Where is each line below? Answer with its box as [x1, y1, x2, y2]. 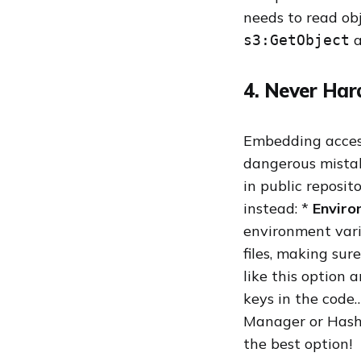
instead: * [243, 199, 313, 218]
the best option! [243, 334, 352, 354]
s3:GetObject [243, 31, 350, 49]
